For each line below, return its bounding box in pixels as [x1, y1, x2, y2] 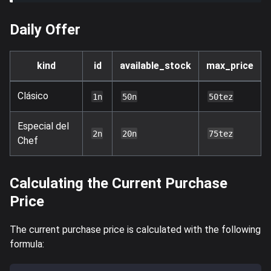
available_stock [120, 59, 191, 71]
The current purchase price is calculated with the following [10, 223, 261, 235]
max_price [206, 59, 253, 71]
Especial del [18, 120, 69, 132]
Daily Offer [10, 21, 80, 38]
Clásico [18, 90, 48, 102]
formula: [10, 238, 44, 250]
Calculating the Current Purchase [10, 174, 227, 192]
